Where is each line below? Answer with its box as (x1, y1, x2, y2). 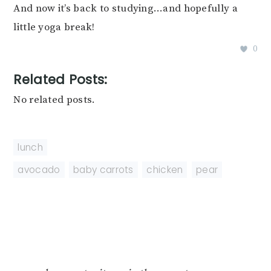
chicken (146, 163, 183, 177)
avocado (18, 163, 60, 177)
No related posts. (13, 93, 96, 107)
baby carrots (73, 163, 134, 177)
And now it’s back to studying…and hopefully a (13, 2, 238, 16)
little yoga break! (13, 21, 95, 34)
